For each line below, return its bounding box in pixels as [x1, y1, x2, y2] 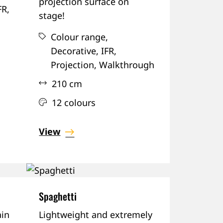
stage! [39, 9, 65, 21]
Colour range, [51, 30, 109, 43]
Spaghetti [39, 188, 77, 204]
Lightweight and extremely [39, 208, 153, 221]
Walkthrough [97, 58, 155, 71]
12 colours [52, 96, 96, 109]
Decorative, [51, 44, 99, 57]
